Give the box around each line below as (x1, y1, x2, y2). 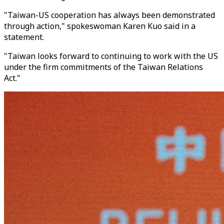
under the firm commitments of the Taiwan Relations (4, 61, 203, 72)
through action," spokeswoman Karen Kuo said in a (4, 20, 195, 31)
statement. (4, 31, 44, 42)
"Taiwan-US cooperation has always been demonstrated (4, 9, 215, 20)
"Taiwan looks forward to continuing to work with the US (4, 50, 218, 61)
